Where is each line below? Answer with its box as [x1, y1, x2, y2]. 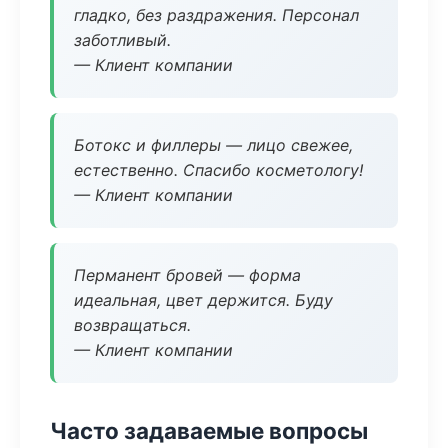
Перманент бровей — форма [74, 265, 301, 285]
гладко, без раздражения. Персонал [74, 5, 359, 25]
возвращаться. [74, 315, 191, 335]
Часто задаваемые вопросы [50, 417, 368, 444]
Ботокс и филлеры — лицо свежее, [74, 135, 353, 155]
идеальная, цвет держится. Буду [74, 290, 333, 310]
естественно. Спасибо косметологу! [74, 160, 363, 180]
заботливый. [74, 30, 171, 50]
